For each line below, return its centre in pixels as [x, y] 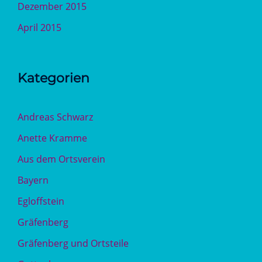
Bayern [33, 180]
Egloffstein [41, 201]
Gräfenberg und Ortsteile [73, 243]
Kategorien [54, 78]
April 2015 [39, 27]
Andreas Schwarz [55, 117]
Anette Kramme [52, 138]
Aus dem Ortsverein [61, 159]
